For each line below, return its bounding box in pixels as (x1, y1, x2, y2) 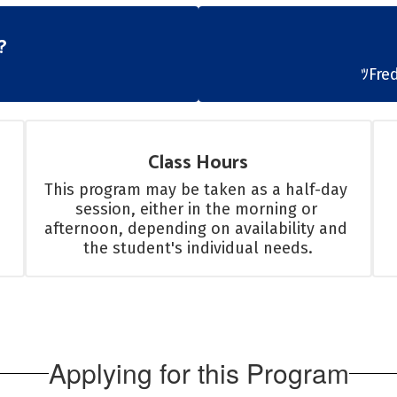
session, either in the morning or (74, 199, 317, 219)
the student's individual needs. (83, 238, 314, 258)
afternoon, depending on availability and (44, 219, 348, 238)
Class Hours (148, 147, 249, 179)
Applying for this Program (48, 354, 349, 392)
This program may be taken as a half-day (44, 180, 348, 199)
